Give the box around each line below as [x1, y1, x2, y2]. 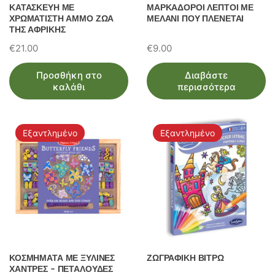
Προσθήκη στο [36, 69, 102, 81]
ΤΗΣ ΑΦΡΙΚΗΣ [9, 24, 66, 35]
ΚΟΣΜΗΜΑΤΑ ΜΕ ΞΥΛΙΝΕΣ [9, 252, 115, 263]
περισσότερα [177, 81, 236, 93]
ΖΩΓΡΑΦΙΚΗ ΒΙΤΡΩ [147, 252, 224, 263]
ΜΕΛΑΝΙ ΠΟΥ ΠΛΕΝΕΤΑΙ [147, 13, 244, 24]
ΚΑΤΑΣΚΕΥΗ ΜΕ [9, 2, 75, 13]
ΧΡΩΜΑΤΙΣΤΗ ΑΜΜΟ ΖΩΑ [9, 13, 114, 24]
